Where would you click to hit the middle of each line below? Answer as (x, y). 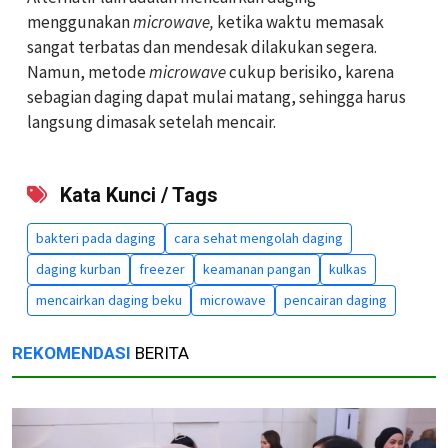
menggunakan (80, 21)
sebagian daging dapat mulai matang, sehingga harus (216, 96)
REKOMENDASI (71, 352)
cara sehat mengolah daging (258, 237)
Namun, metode (88, 71)
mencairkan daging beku (109, 299)
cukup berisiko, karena (310, 71)
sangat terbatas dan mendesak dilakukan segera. (202, 46)
